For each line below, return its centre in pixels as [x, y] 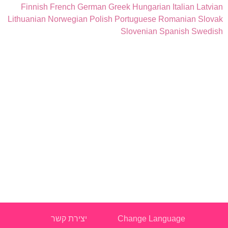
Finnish [34, 7]
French [63, 7]
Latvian [210, 7]
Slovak [210, 19]
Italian [183, 7]
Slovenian [139, 31]
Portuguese [135, 19]
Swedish [207, 31]
